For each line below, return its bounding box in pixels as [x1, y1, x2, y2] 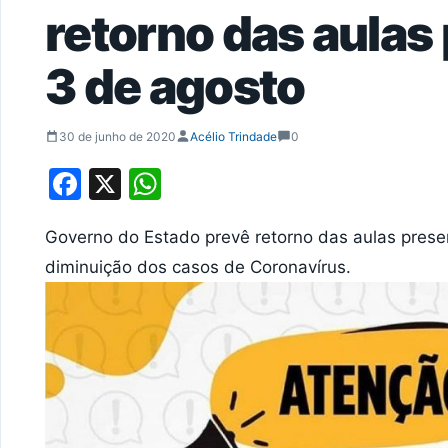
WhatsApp [161, 163, 319, 203]
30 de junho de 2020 [59, 128, 176, 144]
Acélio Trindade [190, 128, 277, 144]
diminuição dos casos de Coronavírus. [45, 256, 351, 277]
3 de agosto [45, 56, 305, 116]
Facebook [81, 163, 230, 203]
